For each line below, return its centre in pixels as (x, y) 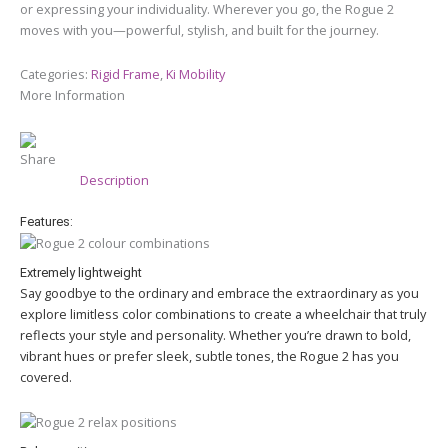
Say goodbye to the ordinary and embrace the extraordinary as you (219, 293)
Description (114, 180)
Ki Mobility (195, 73)
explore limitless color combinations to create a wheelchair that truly (223, 314)
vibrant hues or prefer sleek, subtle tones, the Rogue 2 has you (209, 356)
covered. (46, 377)
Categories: (55, 73)
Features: (46, 222)
